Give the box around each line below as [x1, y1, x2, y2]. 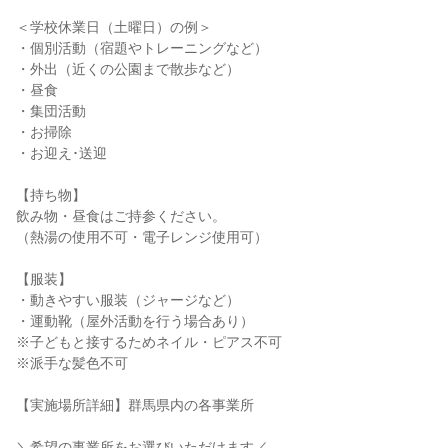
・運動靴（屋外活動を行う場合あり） [16, 313, 254, 329]
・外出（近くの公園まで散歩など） [16, 61, 240, 77]
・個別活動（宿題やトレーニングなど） [16, 40, 268, 56]
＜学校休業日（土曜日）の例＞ [16, 19, 212, 35]
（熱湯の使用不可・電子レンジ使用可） [16, 229, 268, 245]
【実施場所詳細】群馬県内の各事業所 [16, 397, 254, 413]
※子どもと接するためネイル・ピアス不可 [16, 334, 282, 350]
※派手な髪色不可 [16, 355, 128, 371]
